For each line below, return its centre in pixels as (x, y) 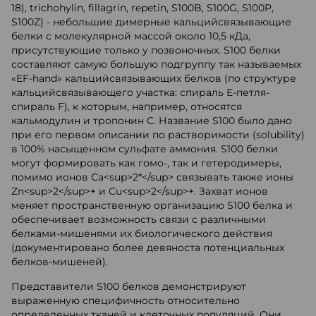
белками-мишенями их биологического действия (142, 233)
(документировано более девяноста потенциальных (148, 248)
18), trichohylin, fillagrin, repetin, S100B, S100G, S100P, (142, 8)
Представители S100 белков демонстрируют (129, 286)
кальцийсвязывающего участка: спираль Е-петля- (140, 92)
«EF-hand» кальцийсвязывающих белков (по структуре (154, 78)
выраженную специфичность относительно (126, 300)
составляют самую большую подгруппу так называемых (156, 64)
